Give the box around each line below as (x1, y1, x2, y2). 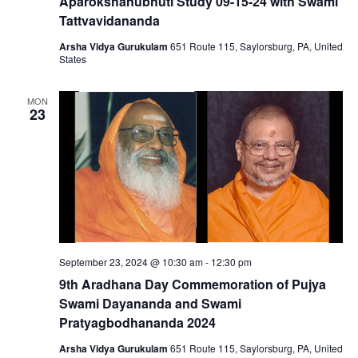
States (58, 51, 86, 66)
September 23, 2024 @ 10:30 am (58, 255, 203, 269)
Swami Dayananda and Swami (58, 294, 241, 313)
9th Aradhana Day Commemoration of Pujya (58, 275, 326, 294)
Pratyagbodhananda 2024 (58, 313, 216, 332)
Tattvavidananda (58, 10, 160, 30)
